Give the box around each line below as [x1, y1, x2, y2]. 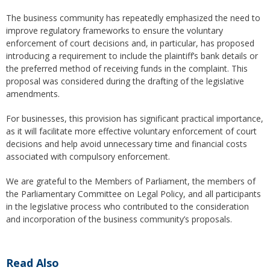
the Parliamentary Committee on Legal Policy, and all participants [6, 188, 261, 200]
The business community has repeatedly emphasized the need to [6, 12, 260, 24]
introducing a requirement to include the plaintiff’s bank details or [6, 50, 258, 62]
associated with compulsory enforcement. [6, 151, 170, 163]
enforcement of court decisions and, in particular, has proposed [6, 37, 254, 49]
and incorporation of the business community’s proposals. [6, 213, 232, 225]
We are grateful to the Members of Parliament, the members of [6, 175, 256, 187]
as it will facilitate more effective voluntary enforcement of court [6, 125, 257, 137]
